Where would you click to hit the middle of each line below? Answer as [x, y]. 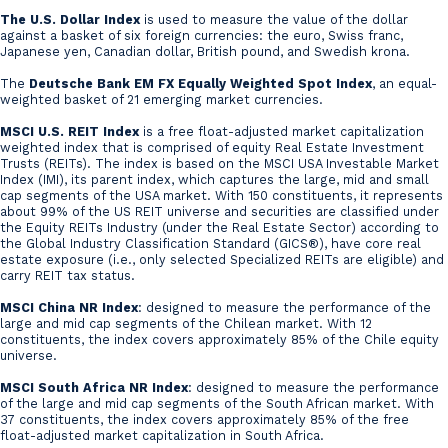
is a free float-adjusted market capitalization [281, 132]
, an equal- [404, 84]
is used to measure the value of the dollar [274, 20]
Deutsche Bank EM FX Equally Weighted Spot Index [200, 84]
